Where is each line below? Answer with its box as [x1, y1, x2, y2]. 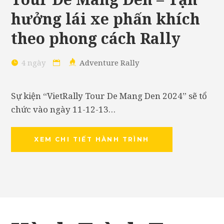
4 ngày [21, 57, 46, 68]
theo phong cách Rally [11, 28, 181, 49]
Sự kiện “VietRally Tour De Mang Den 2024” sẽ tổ [11, 90, 207, 102]
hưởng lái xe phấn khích [11, 8, 200, 29]
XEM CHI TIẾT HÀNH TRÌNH [34, 135, 149, 143]
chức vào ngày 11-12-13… [11, 103, 116, 115]
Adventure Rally [79, 57, 139, 68]
